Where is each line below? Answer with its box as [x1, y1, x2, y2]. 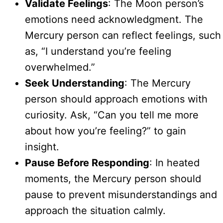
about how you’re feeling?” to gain [25, 125, 186, 137]
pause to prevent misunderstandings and [25, 189, 217, 201]
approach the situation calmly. [25, 205, 166, 217]
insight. [25, 141, 59, 153]
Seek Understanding [25, 77, 124, 90]
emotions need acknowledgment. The [25, 13, 203, 26]
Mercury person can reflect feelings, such [25, 29, 221, 42]
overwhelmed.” [25, 61, 95, 74]
